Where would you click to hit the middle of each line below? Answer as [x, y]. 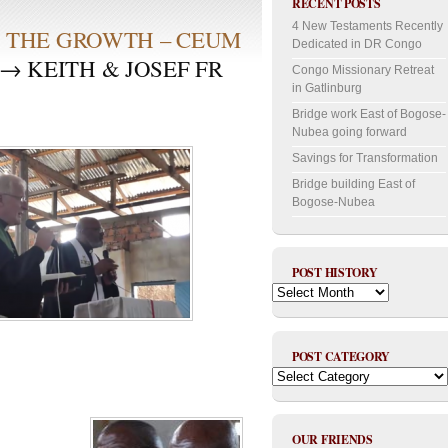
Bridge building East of [353, 183]
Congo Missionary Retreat [363, 69]
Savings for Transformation [365, 157]
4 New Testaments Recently [367, 25]
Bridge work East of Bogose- [369, 113]
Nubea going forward [349, 131]
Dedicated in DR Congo [357, 43]
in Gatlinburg [327, 87]
